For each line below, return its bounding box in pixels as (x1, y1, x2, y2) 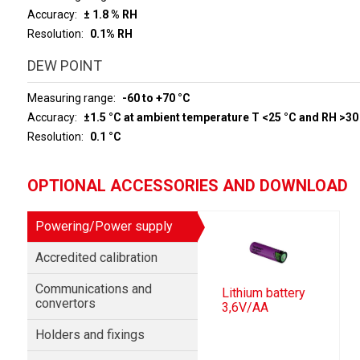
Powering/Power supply (35, 219, 173, 234)
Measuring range (27, 92, 113, 104)
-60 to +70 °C (121, 92, 190, 104)
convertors (35, 296, 96, 311)
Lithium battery (222, 285, 306, 301)
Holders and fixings (35, 327, 145, 342)
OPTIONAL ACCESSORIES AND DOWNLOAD (27, 176, 348, 195)
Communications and (35, 281, 152, 297)
